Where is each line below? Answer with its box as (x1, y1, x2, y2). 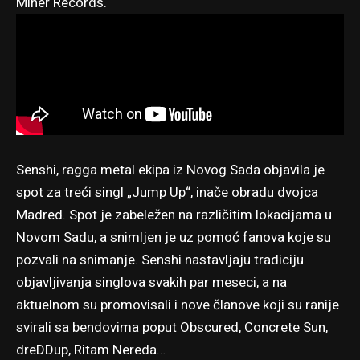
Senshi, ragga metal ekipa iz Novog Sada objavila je (16, 159, 325, 180)
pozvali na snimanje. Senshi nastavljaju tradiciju (16, 249, 304, 270)
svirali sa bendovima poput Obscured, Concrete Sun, (16, 317, 328, 337)
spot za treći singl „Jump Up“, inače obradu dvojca (16, 182, 318, 202)
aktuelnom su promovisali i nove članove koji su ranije (16, 294, 339, 315)
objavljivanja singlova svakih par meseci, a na (16, 272, 287, 292)
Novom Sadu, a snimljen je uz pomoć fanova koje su (16, 227, 331, 247)
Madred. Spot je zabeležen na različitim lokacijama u (16, 204, 332, 225)
